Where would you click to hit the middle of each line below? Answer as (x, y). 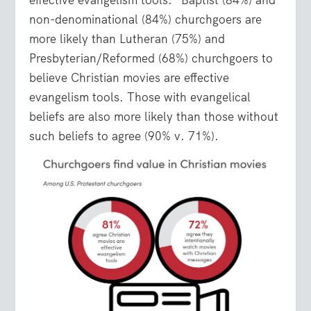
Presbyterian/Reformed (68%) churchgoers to (151, 59)
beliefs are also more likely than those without (154, 117)
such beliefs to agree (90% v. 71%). (124, 136)
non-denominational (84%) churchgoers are (146, 20)
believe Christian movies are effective (129, 78)
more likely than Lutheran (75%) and (127, 39)
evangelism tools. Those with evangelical (140, 98)
